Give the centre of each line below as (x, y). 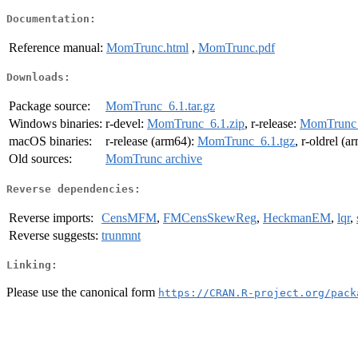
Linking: (32, 265)
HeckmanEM (297, 217)
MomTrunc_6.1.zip (196, 124)
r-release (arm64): (151, 141)
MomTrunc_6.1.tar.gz (160, 106)
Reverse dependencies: (74, 189)
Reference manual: (56, 47)
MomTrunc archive (154, 159)
